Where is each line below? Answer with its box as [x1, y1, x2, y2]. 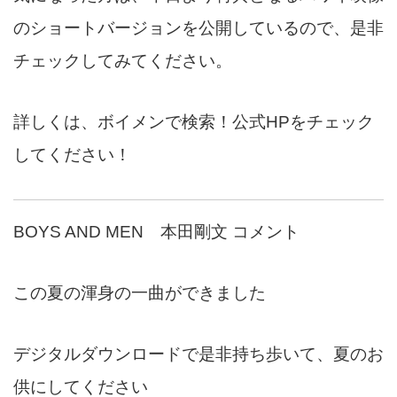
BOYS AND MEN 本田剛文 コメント [13, 222, 300, 242]
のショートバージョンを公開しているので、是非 [13, 19, 384, 38]
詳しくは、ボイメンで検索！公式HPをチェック [13, 113, 374, 132]
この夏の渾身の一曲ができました [13, 284, 266, 303]
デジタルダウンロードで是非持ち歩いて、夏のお [13, 345, 384, 364]
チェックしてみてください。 [13, 51, 232, 71]
